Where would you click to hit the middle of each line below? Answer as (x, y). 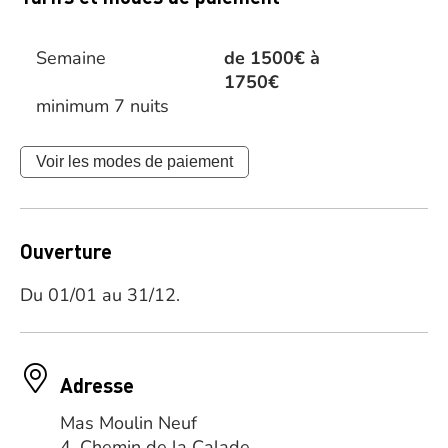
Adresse (97, 385)
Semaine (71, 58)
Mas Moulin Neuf (128, 423)
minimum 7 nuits (102, 106)
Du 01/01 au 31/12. (100, 295)
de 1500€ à (272, 58)
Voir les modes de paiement (134, 161)
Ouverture (66, 251)
